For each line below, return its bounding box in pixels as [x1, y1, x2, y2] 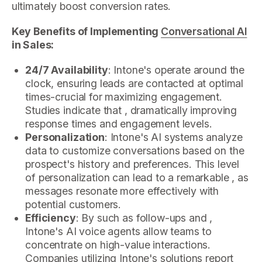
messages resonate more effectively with [25, 184, 219, 197]
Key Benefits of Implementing [11, 25, 161, 38]
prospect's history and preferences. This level [25, 157, 240, 170]
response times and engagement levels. [25, 117, 212, 130]
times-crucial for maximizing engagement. [25, 90, 222, 103]
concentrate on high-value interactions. [25, 238, 211, 251]
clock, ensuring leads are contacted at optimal [25, 77, 244, 89]
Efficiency [25, 211, 76, 224]
